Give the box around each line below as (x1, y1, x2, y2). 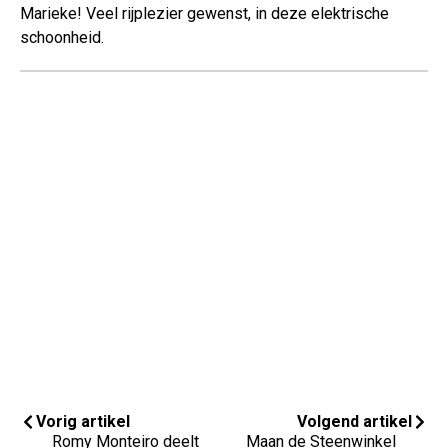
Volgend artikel (297, 412, 412, 432)
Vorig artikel (36, 412, 130, 432)
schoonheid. (20, 28, 104, 48)
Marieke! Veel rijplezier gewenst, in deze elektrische (20, 4, 389, 24)
